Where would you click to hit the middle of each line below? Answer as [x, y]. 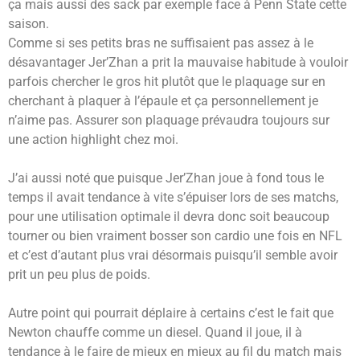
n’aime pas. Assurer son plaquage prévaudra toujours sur [169, 121]
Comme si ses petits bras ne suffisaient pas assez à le [161, 43]
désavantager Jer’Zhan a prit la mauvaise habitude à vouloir [178, 63]
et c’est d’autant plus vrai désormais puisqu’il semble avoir [173, 256]
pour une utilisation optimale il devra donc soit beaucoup [169, 217]
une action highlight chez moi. [93, 140]
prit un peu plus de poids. [79, 275]
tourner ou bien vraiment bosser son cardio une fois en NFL [175, 236]
